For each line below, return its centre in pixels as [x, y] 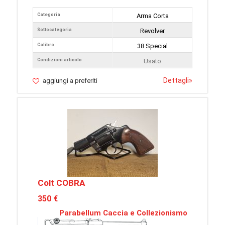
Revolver [152, 31]
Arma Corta [152, 16]
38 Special [152, 46]
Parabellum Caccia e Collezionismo [123, 213]
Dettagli [176, 80]
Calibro [46, 45]
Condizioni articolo [60, 60]
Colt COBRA [61, 183]
